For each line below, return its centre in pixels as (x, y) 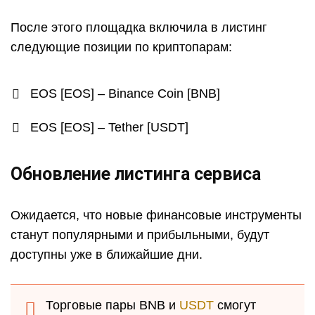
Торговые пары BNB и (112, 305)
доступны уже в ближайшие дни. (107, 254)
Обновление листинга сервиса (136, 174)
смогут (235, 305)
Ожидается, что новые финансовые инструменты (156, 215)
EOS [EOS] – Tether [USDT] (109, 127)
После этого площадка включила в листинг (139, 27)
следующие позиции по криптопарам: (121, 47)
